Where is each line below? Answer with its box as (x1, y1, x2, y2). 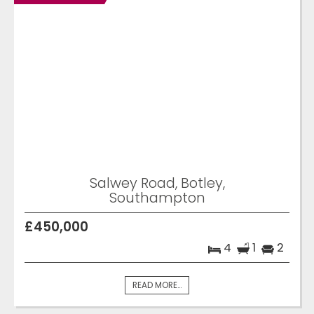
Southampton (109, 188, 205, 208)
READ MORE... (132, 280, 182, 292)
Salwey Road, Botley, (89, 173, 225, 193)
